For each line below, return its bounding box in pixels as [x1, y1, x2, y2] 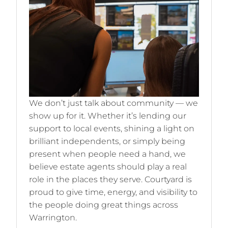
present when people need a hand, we [29, 149, 186, 159]
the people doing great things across [29, 200, 178, 210]
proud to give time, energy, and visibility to [29, 187, 197, 197]
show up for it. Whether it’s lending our [29, 111, 186, 121]
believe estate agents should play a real [29, 162, 187, 172]
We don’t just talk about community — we [29, 98, 198, 108]
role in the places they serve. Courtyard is [29, 175, 192, 185]
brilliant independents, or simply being [29, 136, 185, 147]
